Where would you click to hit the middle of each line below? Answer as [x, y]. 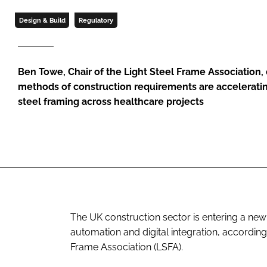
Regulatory [96, 20]
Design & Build [42, 20]
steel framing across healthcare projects [111, 101]
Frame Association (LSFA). [127, 247]
